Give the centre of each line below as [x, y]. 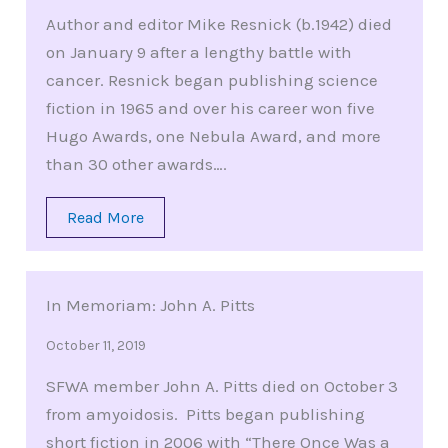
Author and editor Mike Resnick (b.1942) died [218, 24]
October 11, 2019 [95, 346]
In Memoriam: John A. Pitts [150, 305]
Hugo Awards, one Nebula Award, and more [213, 136]
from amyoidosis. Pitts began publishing [205, 414]
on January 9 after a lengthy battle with [198, 52]
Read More [105, 218]
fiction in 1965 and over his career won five [210, 108]
